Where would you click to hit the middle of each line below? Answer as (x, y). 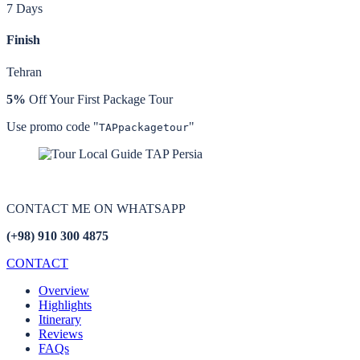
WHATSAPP (151, 208)
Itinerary (60, 319)
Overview (64, 290)
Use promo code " (53, 126)
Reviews (61, 333)
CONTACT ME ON (61, 208)
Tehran (24, 72)
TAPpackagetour (144, 127)
